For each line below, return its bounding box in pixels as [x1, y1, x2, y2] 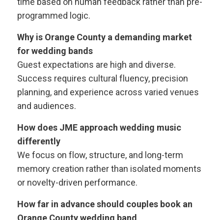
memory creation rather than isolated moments [17, 164, 201, 174]
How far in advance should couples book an [17, 199, 192, 209]
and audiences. [17, 101, 76, 111]
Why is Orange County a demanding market [17, 32, 192, 42]
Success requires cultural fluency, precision [17, 73, 188, 83]
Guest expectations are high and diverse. [17, 59, 176, 70]
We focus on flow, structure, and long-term [17, 150, 183, 160]
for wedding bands [17, 46, 93, 56]
